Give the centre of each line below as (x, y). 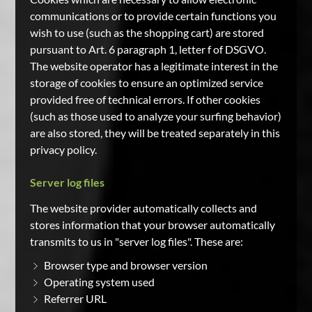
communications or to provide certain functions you (153, 16)
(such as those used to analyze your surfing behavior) (155, 116)
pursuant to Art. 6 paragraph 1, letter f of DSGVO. (148, 49)
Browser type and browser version (125, 265)
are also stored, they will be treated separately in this (155, 133)
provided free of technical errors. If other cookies (145, 99)
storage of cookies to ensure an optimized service (146, 83)
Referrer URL (75, 298)
